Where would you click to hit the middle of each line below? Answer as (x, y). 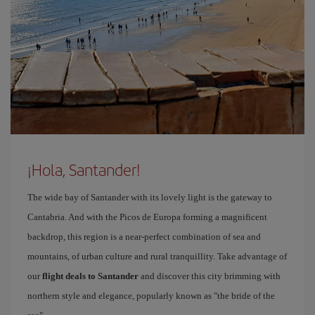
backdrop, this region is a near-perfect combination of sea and (144, 237)
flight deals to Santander (90, 276)
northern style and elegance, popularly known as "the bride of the (151, 296)
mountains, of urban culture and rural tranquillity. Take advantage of (157, 256)
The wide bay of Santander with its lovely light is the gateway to (150, 197)
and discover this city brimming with (210, 276)
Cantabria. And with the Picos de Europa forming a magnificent (147, 217)
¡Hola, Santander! (84, 169)
